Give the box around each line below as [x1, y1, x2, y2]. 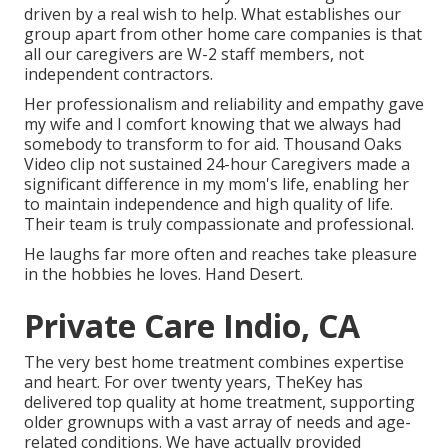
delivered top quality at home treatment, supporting [24, 391, 415, 414]
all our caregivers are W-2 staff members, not [24, 43, 364, 66]
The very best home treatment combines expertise [24, 351, 404, 374]
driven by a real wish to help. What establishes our [24, 3, 401, 26]
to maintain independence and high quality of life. [24, 193, 393, 216]
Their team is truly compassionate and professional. [24, 213, 414, 236]
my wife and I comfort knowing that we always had [24, 113, 401, 136]
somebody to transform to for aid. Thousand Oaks [24, 133, 402, 156]
